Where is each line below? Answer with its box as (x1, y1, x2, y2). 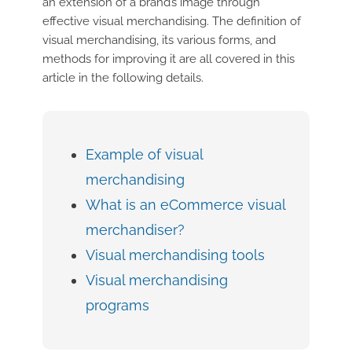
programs (85, 297, 149, 314)
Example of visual (85, 146, 203, 163)
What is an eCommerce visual (85, 196, 285, 214)
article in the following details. (42, 71, 203, 86)
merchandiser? (85, 222, 185, 239)
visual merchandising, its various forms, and (42, 33, 276, 48)
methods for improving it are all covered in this (42, 52, 295, 67)
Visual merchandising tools (85, 247, 265, 264)
